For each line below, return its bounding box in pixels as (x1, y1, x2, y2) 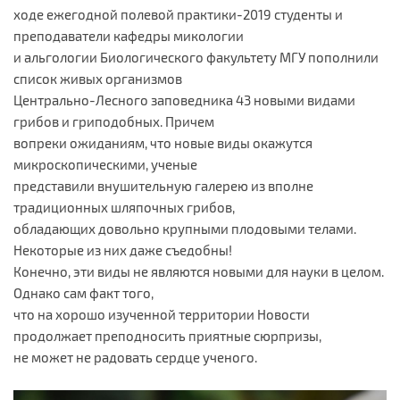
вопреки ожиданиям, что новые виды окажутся (13, 135, 312, 151)
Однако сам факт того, (13, 285, 154, 301)
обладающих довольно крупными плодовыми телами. (13, 221, 356, 237)
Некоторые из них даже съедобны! (13, 242, 232, 258)
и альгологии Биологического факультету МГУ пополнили (13, 49, 379, 65)
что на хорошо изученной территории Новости (13, 306, 310, 322)
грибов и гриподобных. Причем (13, 113, 214, 129)
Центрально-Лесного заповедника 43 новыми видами (13, 92, 355, 108)
